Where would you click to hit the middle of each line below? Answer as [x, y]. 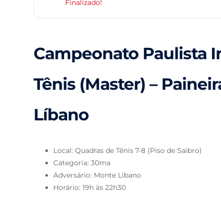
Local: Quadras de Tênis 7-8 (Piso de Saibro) [128, 151]
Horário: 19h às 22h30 [90, 188]
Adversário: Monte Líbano [97, 175]
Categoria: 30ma [82, 163]
